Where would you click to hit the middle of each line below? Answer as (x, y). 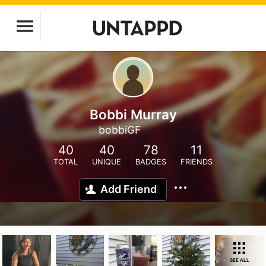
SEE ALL (239, 260)
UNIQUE (107, 162)
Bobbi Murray (133, 114)
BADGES (151, 162)
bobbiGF (120, 130)
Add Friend (129, 189)
